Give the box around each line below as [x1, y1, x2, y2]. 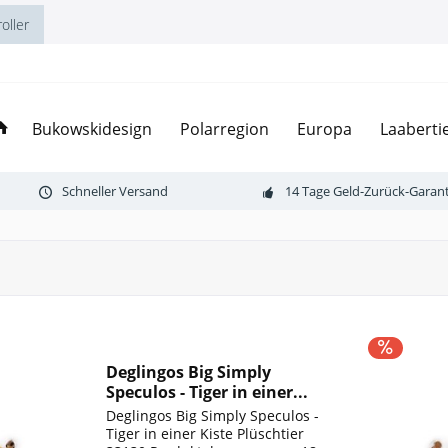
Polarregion [180, 118, 269, 140]
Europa [297, 118, 352, 140]
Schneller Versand [62, 181, 168, 200]
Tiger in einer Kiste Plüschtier [106, 424, 305, 444]
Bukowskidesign [32, 118, 152, 140]
